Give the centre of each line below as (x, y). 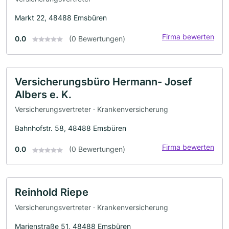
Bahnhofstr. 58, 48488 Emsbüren (71, 128)
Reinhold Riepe (52, 192)
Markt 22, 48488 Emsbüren (61, 17)
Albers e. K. (43, 94)
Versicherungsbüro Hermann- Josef (104, 82)
